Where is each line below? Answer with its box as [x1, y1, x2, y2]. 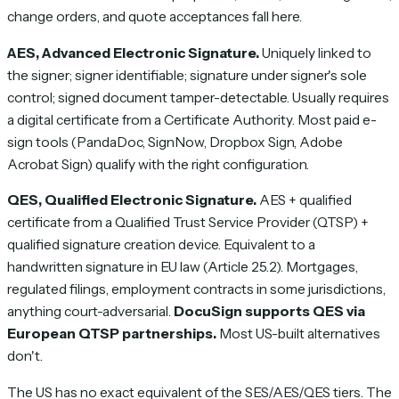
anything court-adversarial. [7, 303, 174, 321]
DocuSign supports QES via [174, 303, 365, 321]
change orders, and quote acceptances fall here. [7, 8, 302, 26]
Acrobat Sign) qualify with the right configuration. [7, 155, 309, 173]
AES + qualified [256, 191, 352, 209]
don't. [7, 347, 43, 365]
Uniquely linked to [259, 44, 371, 61]
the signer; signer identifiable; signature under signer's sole [7, 66, 367, 84]
